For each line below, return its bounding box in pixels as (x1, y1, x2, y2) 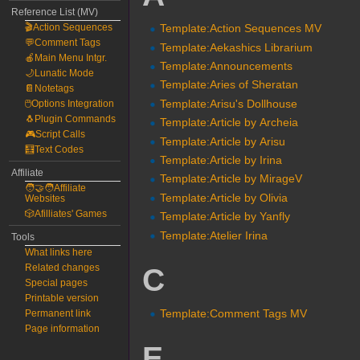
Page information (25, 323, 100, 334)
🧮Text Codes (25, 144, 84, 155)
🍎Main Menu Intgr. (25, 52, 108, 63)
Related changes (25, 262, 100, 273)
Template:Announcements (160, 59, 293, 73)
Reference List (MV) (11, 6, 99, 18)
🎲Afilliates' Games (25, 208, 108, 219)
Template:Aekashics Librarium (160, 40, 313, 54)
